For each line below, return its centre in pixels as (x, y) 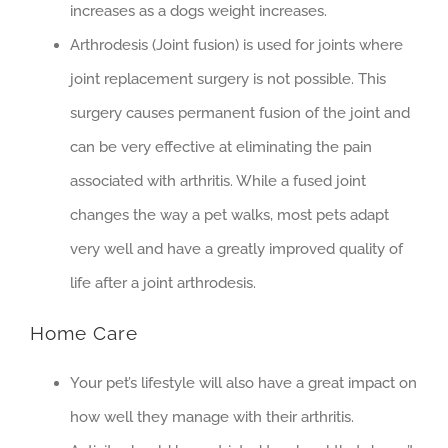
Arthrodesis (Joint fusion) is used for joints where (236, 45)
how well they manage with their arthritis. (212, 417)
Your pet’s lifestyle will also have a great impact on (243, 383)
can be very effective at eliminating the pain (221, 147)
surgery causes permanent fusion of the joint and (240, 113)
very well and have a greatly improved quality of (236, 249)
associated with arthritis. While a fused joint (218, 181)
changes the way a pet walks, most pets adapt (229, 215)
